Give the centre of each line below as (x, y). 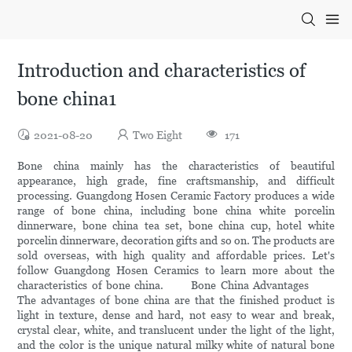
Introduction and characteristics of (162, 71)
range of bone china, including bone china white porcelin (176, 211)
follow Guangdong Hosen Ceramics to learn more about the (176, 271)
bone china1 (67, 99)
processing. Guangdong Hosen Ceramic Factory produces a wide (176, 196)
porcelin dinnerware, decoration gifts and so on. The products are (176, 241)
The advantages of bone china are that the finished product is (176, 301)
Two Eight (158, 136)
